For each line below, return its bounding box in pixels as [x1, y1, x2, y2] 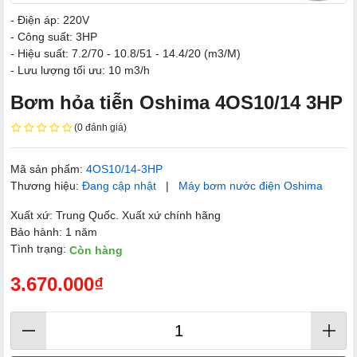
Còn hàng [69, 243, 123, 257]
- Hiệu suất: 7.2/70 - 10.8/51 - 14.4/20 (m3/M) [10, 46, 241, 60]
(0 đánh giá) [74, 121, 127, 133]
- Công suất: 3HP [10, 29, 97, 43]
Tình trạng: [10, 242, 69, 256]
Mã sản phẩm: [10, 163, 86, 176]
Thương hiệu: [10, 179, 82, 193]
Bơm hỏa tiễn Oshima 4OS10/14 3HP [10, 91, 343, 113]
